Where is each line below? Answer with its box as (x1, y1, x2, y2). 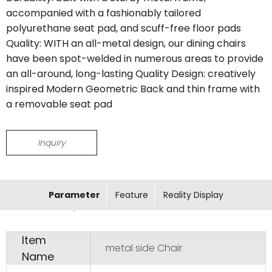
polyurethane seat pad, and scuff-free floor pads (6, 21, 241, 36)
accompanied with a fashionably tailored (6, 6, 201, 21)
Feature (115, 189, 148, 202)
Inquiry (38, 137, 66, 149)
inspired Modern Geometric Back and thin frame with (6, 82, 260, 97)
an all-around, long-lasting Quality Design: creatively (6, 67, 256, 81)
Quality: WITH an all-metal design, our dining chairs (6, 36, 246, 51)
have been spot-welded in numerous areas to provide (6, 52, 263, 66)
